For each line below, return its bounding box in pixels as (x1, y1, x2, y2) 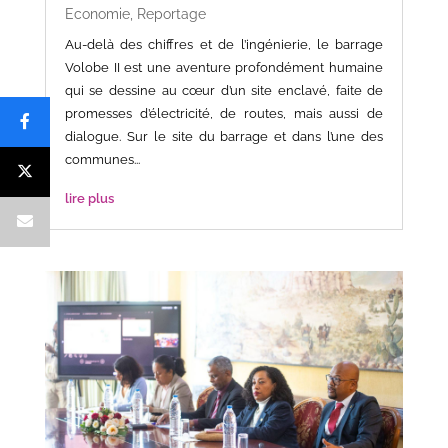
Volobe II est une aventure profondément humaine (64, 59, 384, 75)
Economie (64, 5, 130, 22)
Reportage (136, 5, 206, 22)
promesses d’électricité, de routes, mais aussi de (64, 105, 384, 121)
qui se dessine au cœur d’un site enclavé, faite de (64, 82, 384, 98)
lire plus (64, 190, 114, 206)
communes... (64, 151, 140, 167)
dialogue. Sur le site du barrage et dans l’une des (64, 128, 384, 144)
